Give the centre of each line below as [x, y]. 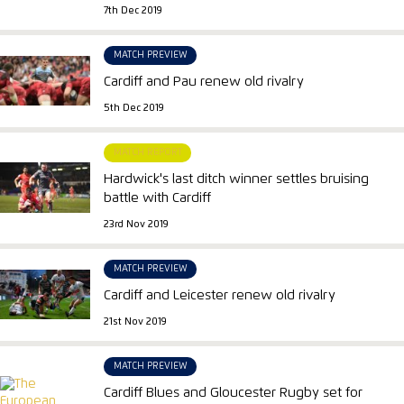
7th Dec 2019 [133, 11]
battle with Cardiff [158, 197]
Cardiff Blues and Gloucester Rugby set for [234, 392]
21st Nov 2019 [136, 322]
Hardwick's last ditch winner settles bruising [237, 179]
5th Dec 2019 [134, 109]
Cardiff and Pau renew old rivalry [204, 81]
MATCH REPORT [147, 153]
